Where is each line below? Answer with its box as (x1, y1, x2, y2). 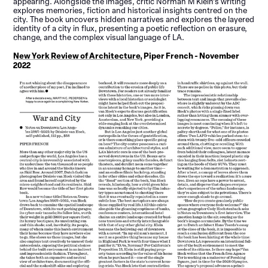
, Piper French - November (140, 50, 240, 61)
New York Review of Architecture (13, 50, 141, 61)
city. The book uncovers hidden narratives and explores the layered (13, 14, 255, 25)
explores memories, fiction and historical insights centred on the (13, 5, 248, 16)
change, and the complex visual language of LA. (13, 32, 185, 42)
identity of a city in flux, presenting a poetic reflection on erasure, (13, 23, 248, 33)
